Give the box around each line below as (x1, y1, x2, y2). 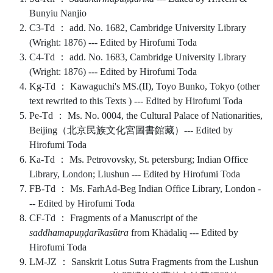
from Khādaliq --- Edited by (129, 227, 238, 238)
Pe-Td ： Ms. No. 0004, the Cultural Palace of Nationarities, (29, 110, 263, 121)
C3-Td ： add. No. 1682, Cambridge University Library (29, 23, 246, 33)
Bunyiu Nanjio (29, 8, 87, 18)
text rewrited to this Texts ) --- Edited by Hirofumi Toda (29, 96, 243, 106)
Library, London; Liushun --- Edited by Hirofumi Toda (29, 169, 240, 179)
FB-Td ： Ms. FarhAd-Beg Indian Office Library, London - (29, 183, 261, 194)
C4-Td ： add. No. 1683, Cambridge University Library (29, 52, 246, 62)
